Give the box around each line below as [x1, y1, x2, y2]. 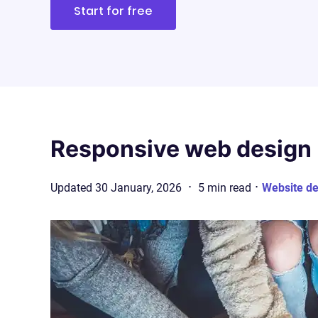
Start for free [74, 3, 153, 20]
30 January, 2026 [95, 180, 182, 194]
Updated [50, 180, 92, 194]
